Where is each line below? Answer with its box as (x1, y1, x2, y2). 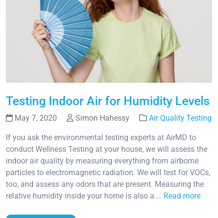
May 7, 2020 (13, 113, 59, 123)
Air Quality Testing (149, 113, 212, 123)
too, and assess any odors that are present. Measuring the (6, 180, 204, 189)
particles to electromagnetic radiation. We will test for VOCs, (6, 168, 210, 178)
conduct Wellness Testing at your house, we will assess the (6, 145, 207, 154)
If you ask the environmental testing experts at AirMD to (6, 133, 196, 143)
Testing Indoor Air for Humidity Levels (6, 94, 210, 109)
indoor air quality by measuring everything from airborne (6, 156, 199, 166)
